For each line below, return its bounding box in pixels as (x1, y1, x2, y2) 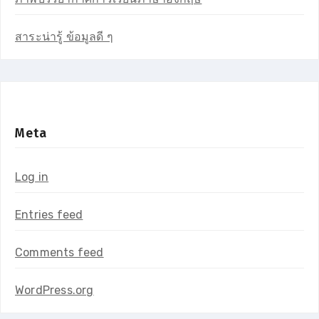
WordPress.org (15, 283, 94, 297)
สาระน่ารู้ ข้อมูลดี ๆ (15, 29, 113, 43)
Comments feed (15, 245, 104, 259)
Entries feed (15, 207, 83, 221)
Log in (15, 169, 49, 184)
